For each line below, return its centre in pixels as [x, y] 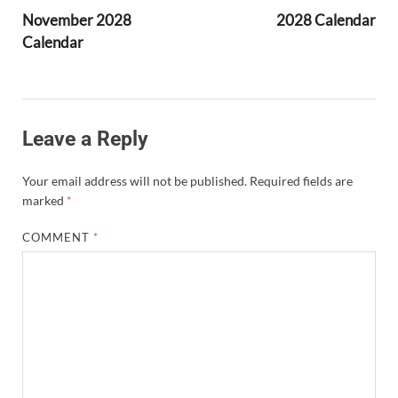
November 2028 [77, 20]
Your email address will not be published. [135, 180]
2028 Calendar [326, 20]
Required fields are [301, 180]
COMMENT [58, 237]
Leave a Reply [85, 139]
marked [44, 200]
